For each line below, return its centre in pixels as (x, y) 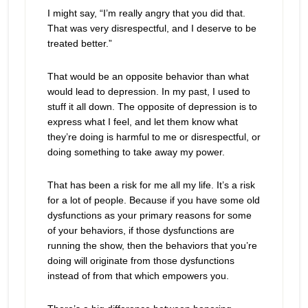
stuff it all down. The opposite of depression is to (152, 107)
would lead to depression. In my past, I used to (148, 91)
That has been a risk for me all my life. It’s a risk (151, 185)
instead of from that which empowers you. (138, 276)
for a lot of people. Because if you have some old (153, 200)
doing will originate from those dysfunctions (141, 261)
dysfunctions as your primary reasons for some (149, 215)
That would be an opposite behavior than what (148, 76)
